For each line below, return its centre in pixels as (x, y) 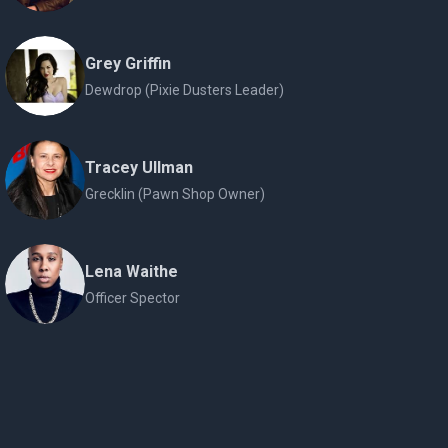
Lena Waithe (132, 271)
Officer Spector (133, 298)
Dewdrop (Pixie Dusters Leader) (185, 90)
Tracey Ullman (139, 167)
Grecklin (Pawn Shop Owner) (175, 194)
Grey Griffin (128, 63)
